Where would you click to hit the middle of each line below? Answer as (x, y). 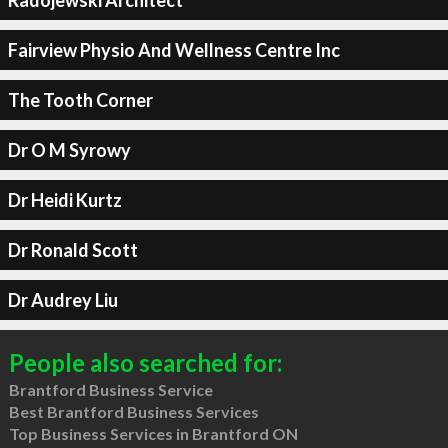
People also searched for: (145, 362)
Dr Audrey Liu (62, 299)
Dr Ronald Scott (72, 249)
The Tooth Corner (80, 99)
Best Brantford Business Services (133, 411)
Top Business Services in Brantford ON (153, 433)
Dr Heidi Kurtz (64, 199)
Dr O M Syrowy (69, 149)
